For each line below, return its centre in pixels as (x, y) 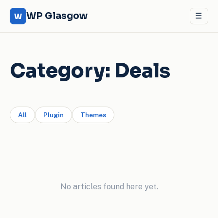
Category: (62, 71)
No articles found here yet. (109, 187)
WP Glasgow (57, 16)
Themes (93, 115)
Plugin (54, 115)
